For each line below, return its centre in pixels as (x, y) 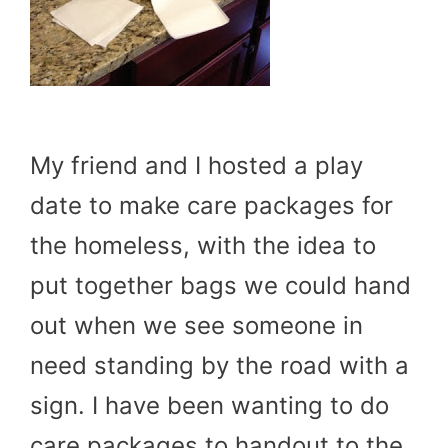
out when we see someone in (196, 326)
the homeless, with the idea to (203, 246)
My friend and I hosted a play (196, 166)
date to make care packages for (211, 206)
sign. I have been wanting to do (209, 406)
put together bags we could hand (220, 286)
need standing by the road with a (219, 366)
